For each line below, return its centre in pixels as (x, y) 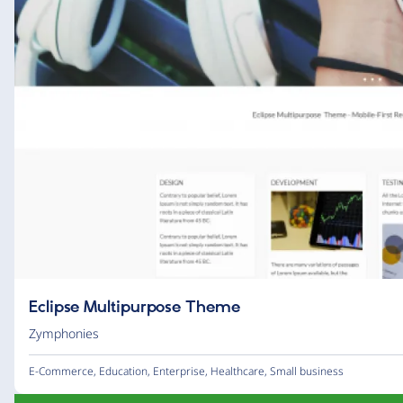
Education (123, 371)
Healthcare (237, 371)
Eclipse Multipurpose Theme (134, 308)
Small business (307, 371)
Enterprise (179, 371)
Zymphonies (64, 333)
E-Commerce (61, 371)
